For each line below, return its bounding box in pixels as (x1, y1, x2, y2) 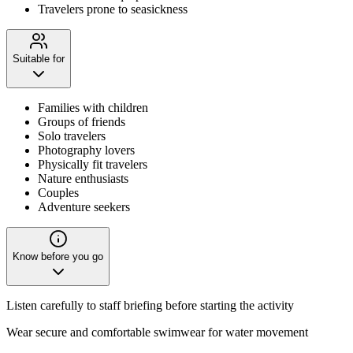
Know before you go (13, 250, 103, 262)
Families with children (38, 100, 148, 114)
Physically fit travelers (38, 157, 147, 171)
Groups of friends (38, 114, 125, 128)
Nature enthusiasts (38, 171, 128, 185)
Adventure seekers (38, 199, 130, 214)
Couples (38, 185, 79, 199)
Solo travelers (38, 128, 106, 143)
